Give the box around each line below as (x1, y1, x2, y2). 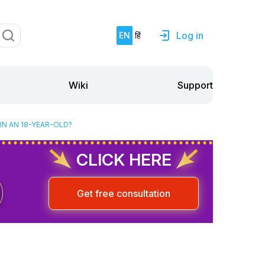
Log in (176, 30, 203, 41)
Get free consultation (77, 187, 170, 199)
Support (177, 79, 213, 91)
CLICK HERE (76, 149, 172, 170)
